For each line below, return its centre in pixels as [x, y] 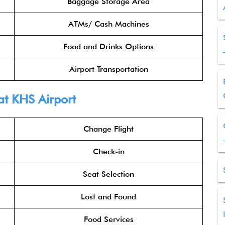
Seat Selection [108, 174]
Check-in [108, 151]
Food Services [108, 219]
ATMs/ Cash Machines [108, 24]
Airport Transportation [108, 69]
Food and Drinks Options [108, 46]
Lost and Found [108, 197]
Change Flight [108, 129]
